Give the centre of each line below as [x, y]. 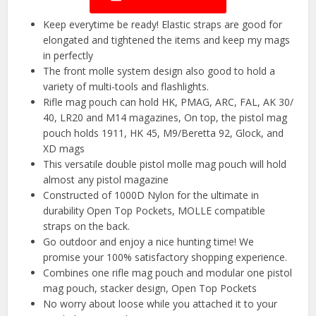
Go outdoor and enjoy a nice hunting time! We [149, 242]
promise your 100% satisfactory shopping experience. [165, 257]
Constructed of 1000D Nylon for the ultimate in [151, 195]
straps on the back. [87, 226]
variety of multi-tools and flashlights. [126, 87]
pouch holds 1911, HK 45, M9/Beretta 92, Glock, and [164, 133]
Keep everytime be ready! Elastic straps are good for [163, 25]
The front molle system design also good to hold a [159, 71]
